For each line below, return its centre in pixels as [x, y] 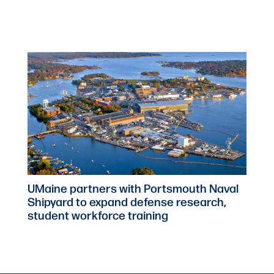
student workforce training [98, 215]
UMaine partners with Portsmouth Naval [133, 188]
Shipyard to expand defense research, [127, 202]
